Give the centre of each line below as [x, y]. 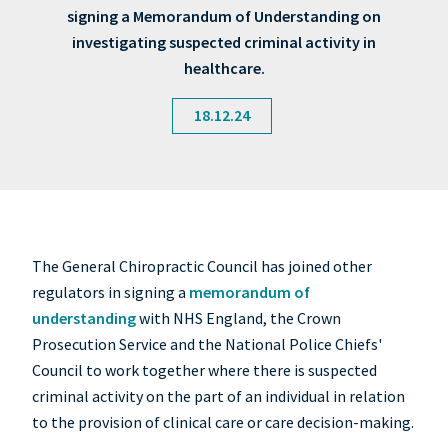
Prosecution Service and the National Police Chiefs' [207, 344]
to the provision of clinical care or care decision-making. [223, 422]
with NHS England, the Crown [238, 318]
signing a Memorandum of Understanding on [224, 16]
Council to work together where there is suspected [204, 370]
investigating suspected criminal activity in [224, 42]
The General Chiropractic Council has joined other [202, 266]
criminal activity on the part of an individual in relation [218, 396]
